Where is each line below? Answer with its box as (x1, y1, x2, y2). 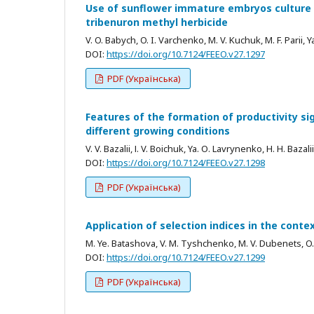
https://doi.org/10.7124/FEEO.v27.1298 (107, 156, 265, 169)
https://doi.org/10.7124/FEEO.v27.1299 (107, 250, 265, 264)
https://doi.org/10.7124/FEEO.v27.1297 (107, 47, 265, 60)
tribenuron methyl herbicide (86, 15, 228, 29)
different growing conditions (86, 123, 230, 137)
